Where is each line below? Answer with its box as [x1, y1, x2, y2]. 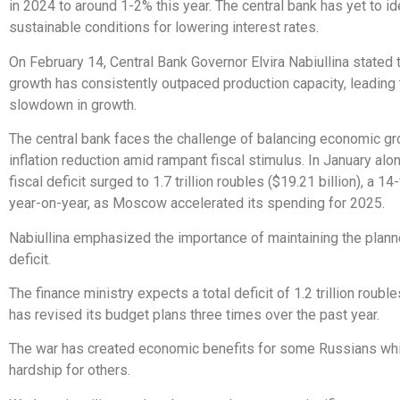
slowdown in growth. [9, 96, 137, 113]
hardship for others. [9, 362, 130, 379]
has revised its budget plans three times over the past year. [9, 305, 379, 323]
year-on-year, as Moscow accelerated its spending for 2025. [9, 195, 385, 212]
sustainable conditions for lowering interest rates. [9, 19, 319, 37]
